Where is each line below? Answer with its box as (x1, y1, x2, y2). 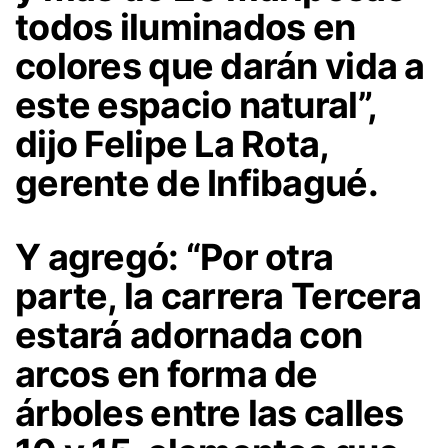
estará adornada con (15, 313, 363, 358)
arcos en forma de (15, 352, 318, 397)
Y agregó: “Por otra (15, 235, 334, 280)
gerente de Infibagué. (15, 161, 378, 206)
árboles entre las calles (15, 391, 404, 436)
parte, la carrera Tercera (15, 274, 421, 319)
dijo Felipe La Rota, (15, 122, 329, 167)
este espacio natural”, (15, 83, 377, 128)
